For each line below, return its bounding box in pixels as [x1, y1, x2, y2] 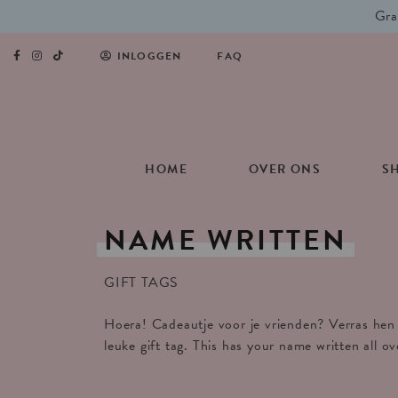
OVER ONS [248, 160, 322, 179]
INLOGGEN [116, 48, 182, 64]
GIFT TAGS [104, 272, 179, 293]
